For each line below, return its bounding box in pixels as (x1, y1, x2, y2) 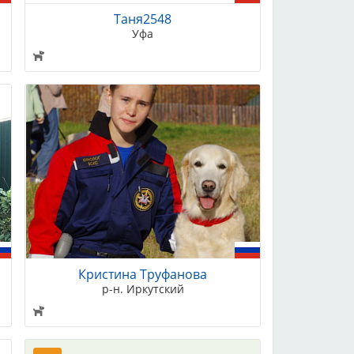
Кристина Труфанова (78, 265, 208, 283)
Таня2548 (114, 10, 172, 28)
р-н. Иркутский (101, 281, 184, 296)
